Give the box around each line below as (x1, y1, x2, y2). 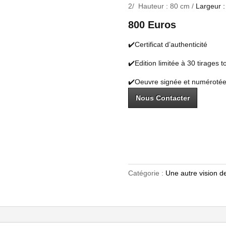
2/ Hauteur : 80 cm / (128, 2, 196, 10)
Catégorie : (128, 169, 165, 178)
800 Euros (128, 19, 176, 30)
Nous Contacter (135, 93, 190, 102)
